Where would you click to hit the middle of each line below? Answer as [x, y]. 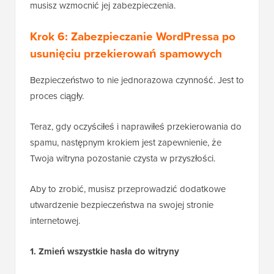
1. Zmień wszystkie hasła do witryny [105, 252]
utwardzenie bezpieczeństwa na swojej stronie [122, 205]
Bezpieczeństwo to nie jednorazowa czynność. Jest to [137, 80]
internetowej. [55, 221]
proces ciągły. [57, 96]
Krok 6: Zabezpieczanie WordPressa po [133, 37]
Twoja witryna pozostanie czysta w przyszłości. [123, 159]
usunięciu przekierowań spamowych [126, 54]
